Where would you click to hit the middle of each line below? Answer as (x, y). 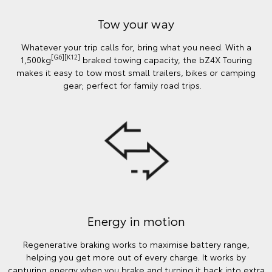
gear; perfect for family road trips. (136, 85)
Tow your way (136, 23)
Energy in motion (136, 221)
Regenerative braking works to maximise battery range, (136, 244)
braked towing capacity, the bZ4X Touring (166, 59)
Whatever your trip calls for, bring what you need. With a (136, 46)
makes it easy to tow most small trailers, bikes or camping (136, 72)
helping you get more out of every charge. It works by (136, 257)
